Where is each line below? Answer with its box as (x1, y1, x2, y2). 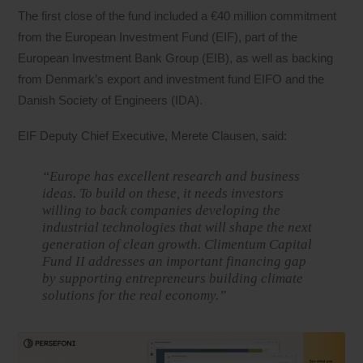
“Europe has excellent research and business (42, 168, 301, 184)
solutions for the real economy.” (42, 287, 227, 303)
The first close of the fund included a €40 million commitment (18, 8, 337, 23)
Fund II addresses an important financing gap (42, 253, 307, 269)
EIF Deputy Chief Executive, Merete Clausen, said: (18, 128, 288, 143)
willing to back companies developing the (42, 202, 281, 218)
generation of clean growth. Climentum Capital (42, 236, 313, 252)
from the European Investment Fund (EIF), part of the (18, 29, 298, 44)
